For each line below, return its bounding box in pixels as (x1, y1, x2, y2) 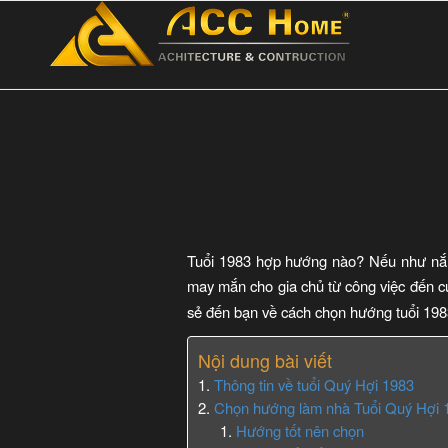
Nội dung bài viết (198, 347, 332, 374)
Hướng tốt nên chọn (236, 420, 365, 442)
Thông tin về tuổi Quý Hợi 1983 (214, 374, 414, 396)
